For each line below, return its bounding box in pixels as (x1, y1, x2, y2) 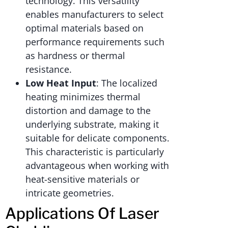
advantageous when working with (25, 159, 169, 172)
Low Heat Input (25, 77, 96, 90)
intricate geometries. (25, 187, 114, 199)
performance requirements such (25, 36, 164, 48)
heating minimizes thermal (25, 91, 140, 103)
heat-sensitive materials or (25, 173, 139, 186)
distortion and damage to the (25, 104, 151, 117)
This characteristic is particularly (25, 146, 164, 158)
